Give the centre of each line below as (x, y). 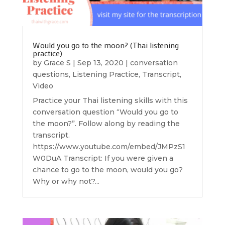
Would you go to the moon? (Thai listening (105, 45)
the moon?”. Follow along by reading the (106, 124)
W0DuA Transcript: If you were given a (103, 158)
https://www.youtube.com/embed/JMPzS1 (109, 147)
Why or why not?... (66, 182)
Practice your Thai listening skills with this (110, 101)
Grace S (57, 63)
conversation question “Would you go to (105, 112)
